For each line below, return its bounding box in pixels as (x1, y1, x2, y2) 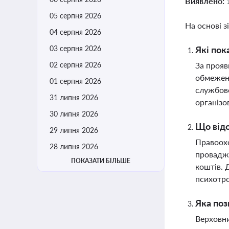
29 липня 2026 (50, 126, 98, 134)
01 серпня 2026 (50, 77, 101, 85)
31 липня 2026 (50, 93, 98, 102)
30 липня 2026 (50, 109, 98, 118)
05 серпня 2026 (50, 11, 101, 20)
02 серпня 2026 (50, 60, 101, 69)
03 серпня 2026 (50, 44, 101, 53)
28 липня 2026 (50, 142, 98, 151)
